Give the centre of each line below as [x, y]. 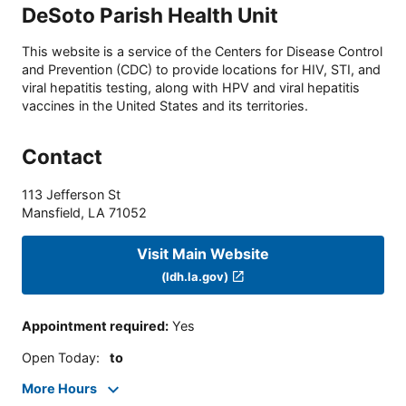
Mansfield [51, 213]
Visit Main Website [203, 253]
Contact [62, 157]
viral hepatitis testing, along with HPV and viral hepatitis [191, 88]
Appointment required [93, 326]
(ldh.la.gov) [195, 276]
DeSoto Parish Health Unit [150, 14]
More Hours [59, 389]
